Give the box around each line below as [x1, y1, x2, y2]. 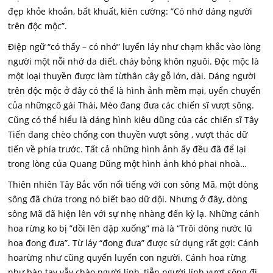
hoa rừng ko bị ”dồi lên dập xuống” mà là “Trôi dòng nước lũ [8, 222, 253, 234]
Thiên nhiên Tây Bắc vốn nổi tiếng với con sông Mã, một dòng [8, 179, 259, 190]
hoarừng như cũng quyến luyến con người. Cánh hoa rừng [8, 252, 247, 263]
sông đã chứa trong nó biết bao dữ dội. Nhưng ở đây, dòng [8, 193, 248, 205]
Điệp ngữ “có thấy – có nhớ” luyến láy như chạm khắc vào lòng [8, 41, 261, 52]
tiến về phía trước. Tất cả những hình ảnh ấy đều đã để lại [8, 143, 247, 155]
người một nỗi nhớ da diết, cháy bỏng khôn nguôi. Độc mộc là [8, 55, 260, 67]
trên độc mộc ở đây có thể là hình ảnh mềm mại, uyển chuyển [8, 85, 261, 96]
